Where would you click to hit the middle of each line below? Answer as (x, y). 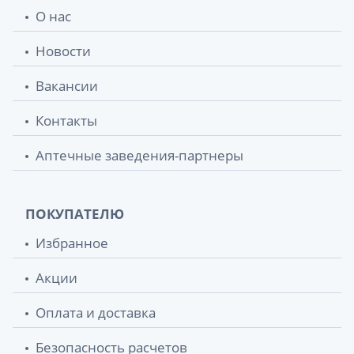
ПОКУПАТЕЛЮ (75, 213)
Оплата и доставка (96, 312)
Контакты (66, 120)
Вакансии (67, 85)
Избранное (72, 243)
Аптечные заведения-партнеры (139, 155)
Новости (63, 51)
